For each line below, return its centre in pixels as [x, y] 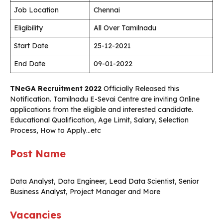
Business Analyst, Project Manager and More [85, 192]
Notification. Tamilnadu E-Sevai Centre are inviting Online [105, 99]
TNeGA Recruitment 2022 [56, 89]
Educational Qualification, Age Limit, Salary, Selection [99, 120]
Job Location [36, 10]
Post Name [38, 154]
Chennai [107, 10]
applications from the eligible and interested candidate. [102, 110]
